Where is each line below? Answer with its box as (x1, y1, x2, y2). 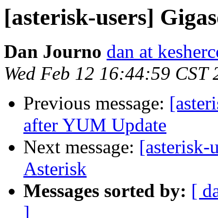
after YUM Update (23, 114, 166, 136)
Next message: (23, 136, 139, 158)
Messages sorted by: (23, 180, 186, 201)
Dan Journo (4, 41, 102, 62)
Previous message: (23, 92, 169, 114)
